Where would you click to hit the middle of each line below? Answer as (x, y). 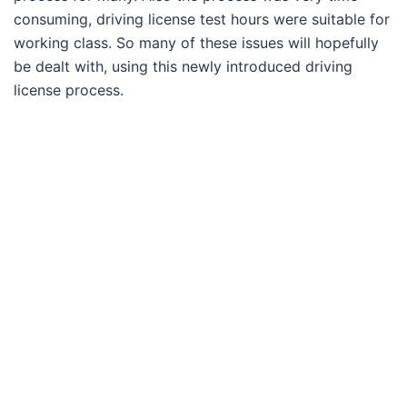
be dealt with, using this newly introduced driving (183, 67)
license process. (69, 90)
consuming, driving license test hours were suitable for (202, 20)
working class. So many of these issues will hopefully (196, 43)
